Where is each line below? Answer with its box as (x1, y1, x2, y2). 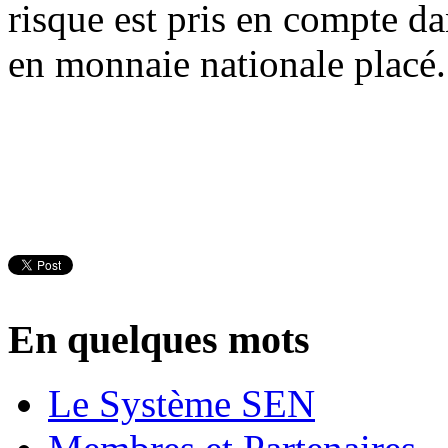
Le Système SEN (48, 382, 315, 426)
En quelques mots (8, 316, 310, 362)
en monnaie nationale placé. (8, 41, 446, 85)
